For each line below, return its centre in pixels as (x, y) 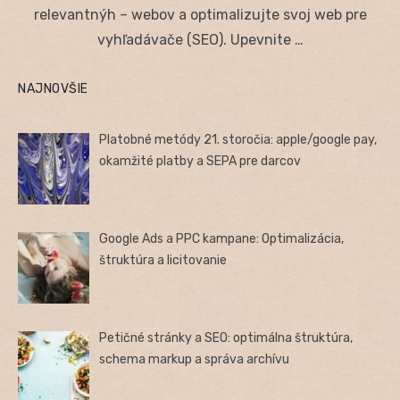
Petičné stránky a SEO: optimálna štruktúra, (226, 338)
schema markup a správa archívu (195, 360)
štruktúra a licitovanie (163, 260)
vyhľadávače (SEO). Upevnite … (200, 39)
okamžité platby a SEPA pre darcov (200, 161)
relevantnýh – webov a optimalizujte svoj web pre (200, 14)
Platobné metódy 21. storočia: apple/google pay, (238, 139)
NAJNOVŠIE (53, 88)
